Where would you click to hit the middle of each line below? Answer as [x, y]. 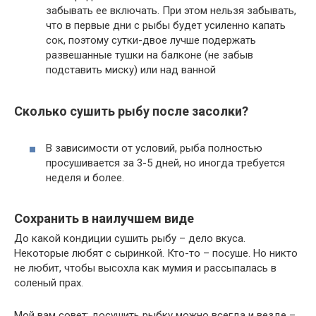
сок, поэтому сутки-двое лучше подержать [151, 41]
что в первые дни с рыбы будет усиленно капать [166, 26]
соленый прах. [49, 283]
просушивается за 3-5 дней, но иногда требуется [165, 163]
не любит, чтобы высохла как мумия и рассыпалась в [145, 268]
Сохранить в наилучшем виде [104, 219]
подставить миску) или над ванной [131, 70]
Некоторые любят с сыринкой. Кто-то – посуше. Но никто [156, 254]
